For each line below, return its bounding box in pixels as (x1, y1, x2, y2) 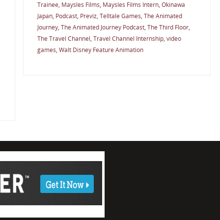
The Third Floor (147, 23, 189, 31)
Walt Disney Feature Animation (58, 46, 143, 54)
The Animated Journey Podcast (60, 23, 144, 31)
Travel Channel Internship (93, 34, 164, 43)
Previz (80, 12, 97, 20)
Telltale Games (99, 12, 141, 20)
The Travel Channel (37, 34, 90, 43)
